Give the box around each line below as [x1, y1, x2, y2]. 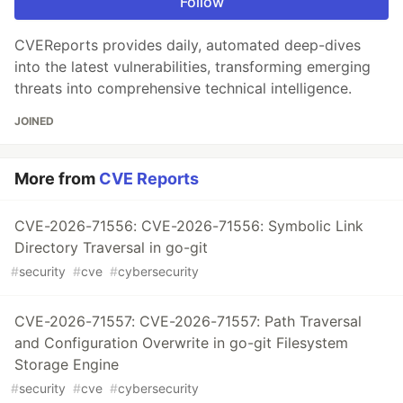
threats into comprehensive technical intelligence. [14, 79, 352, 97]
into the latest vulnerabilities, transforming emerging [14, 58, 371, 76]
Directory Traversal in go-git [14, 238, 208, 256]
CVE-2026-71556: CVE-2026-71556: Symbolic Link [14, 217, 363, 235]
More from [14, 169, 99, 188]
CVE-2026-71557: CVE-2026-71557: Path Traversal [14, 312, 362, 330]
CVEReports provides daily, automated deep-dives [14, 36, 361, 54]
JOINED [14, 114, 54, 128]
